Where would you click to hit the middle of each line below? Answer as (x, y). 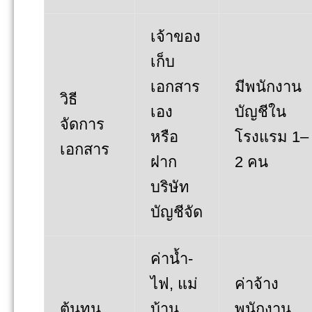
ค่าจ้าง (257, 283)
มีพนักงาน (268, 86)
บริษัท (170, 187)
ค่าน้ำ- (172, 258)
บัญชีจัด (177, 212)
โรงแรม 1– (272, 136)
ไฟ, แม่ (174, 283)
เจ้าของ (175, 36)
